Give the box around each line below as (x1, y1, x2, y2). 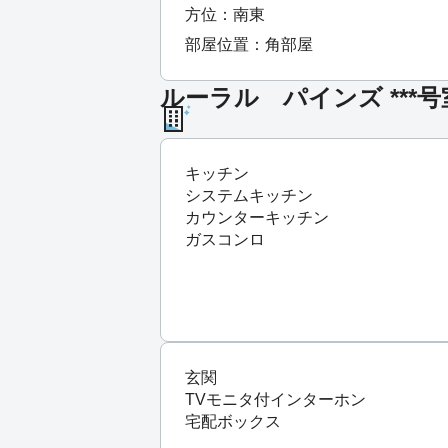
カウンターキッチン (185, 208, 329, 226)
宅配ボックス (185, 412, 281, 430)
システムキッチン (185, 186, 313, 204)
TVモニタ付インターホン (185, 390, 366, 408)
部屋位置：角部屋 (185, 35, 313, 53)
